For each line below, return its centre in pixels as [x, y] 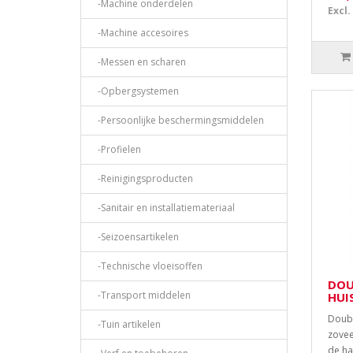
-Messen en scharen [138, 62]
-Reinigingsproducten [142, 179]
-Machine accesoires [139, 33]
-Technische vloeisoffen [147, 266]
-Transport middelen [141, 295]
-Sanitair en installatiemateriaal [163, 208]
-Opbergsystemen [135, 91]
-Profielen [116, 150]
